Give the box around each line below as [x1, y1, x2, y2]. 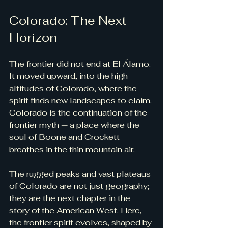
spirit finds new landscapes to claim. [9, 95, 154, 106]
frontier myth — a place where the [9, 120, 141, 131]
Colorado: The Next [9, 13, 129, 29]
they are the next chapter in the [9, 193, 132, 204]
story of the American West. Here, [9, 205, 144, 216]
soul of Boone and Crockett [9, 132, 122, 143]
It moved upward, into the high [9, 71, 130, 82]
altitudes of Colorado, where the [9, 83, 139, 94]
